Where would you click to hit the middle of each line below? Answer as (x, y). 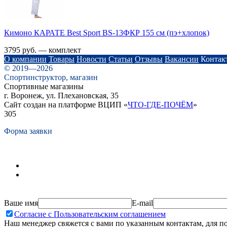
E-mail (142, 203)
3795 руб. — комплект (44, 50)
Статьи (121, 59)
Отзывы (149, 59)
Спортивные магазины (44, 86)
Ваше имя (21, 203)
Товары (62, 59)
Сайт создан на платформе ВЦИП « (66, 104)
